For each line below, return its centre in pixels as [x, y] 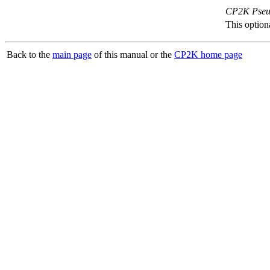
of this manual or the [133, 55]
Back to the [30, 55]
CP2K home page [208, 55]
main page [72, 55]
